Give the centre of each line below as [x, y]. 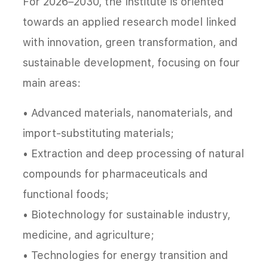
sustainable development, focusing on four [131, 63]
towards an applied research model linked [130, 22]
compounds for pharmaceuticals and [115, 174]
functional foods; [66, 194]
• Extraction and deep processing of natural [133, 154]
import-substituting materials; [98, 133]
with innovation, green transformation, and [130, 42]
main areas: [52, 83]
